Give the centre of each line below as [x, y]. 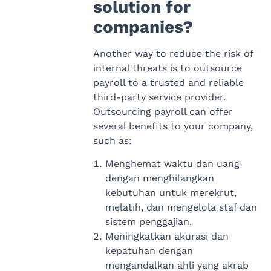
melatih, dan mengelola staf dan [181, 207]
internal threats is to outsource [167, 68]
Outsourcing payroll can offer [163, 111]
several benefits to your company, [173, 126]
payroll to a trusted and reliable [168, 82]
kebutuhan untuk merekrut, [171, 192]
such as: [112, 140]
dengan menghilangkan [159, 178]
